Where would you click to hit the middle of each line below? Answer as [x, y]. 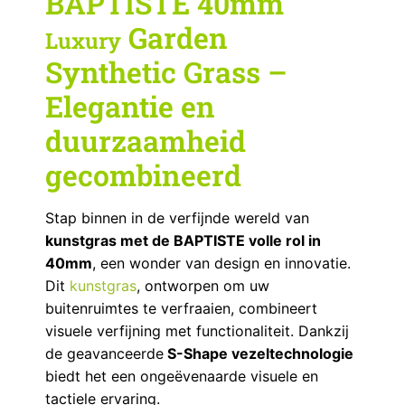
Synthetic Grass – [166, 71]
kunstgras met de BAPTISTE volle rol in [183, 240]
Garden [174, 37]
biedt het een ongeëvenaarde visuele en [182, 376]
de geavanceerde [104, 353]
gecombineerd [143, 174]
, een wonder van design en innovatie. [221, 263]
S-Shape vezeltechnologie [259, 353]
